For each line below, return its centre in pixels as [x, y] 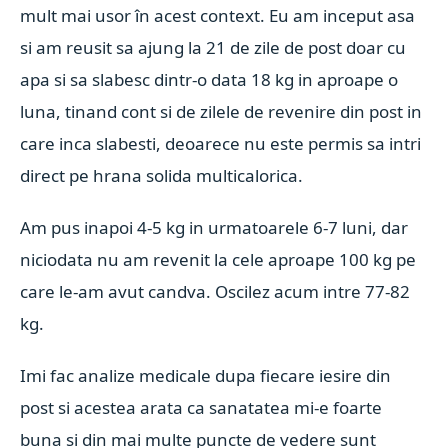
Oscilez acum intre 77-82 [313, 291]
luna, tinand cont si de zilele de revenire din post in [221, 111]
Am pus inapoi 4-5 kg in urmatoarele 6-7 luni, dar [214, 227]
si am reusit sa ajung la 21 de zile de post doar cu [213, 47]
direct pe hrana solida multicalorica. [162, 175]
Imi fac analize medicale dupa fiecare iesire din [206, 375]
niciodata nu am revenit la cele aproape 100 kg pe [218, 259]
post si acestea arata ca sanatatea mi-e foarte [201, 407]
